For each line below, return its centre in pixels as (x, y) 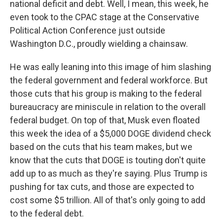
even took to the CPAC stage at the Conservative (105, 17)
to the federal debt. (47, 213)
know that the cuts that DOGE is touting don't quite (108, 160)
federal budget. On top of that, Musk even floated (105, 120)
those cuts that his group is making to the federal (106, 93)
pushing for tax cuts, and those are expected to (102, 187)
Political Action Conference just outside (88, 30)
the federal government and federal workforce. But (109, 80)
